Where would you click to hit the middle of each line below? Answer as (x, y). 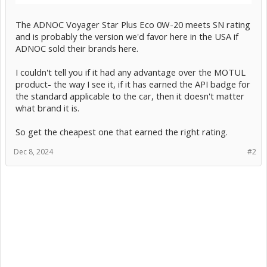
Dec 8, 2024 (33, 151)
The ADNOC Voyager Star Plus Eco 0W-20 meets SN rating (133, 24)
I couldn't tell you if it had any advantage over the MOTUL (131, 72)
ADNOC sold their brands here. (77, 48)
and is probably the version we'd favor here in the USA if (127, 36)
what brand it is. (47, 108)
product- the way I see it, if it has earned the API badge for (133, 84)
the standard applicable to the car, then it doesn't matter (130, 96)
